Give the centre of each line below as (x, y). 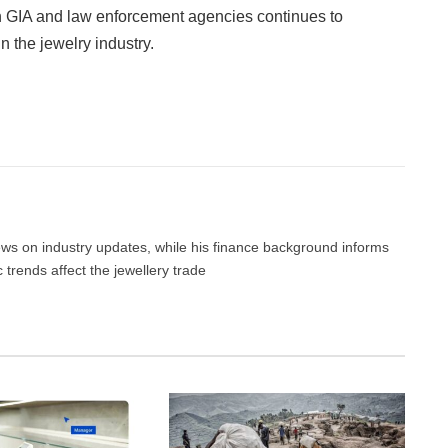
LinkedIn (242, 127)
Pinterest (171, 127)
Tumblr (302, 127)
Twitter (98, 127)
